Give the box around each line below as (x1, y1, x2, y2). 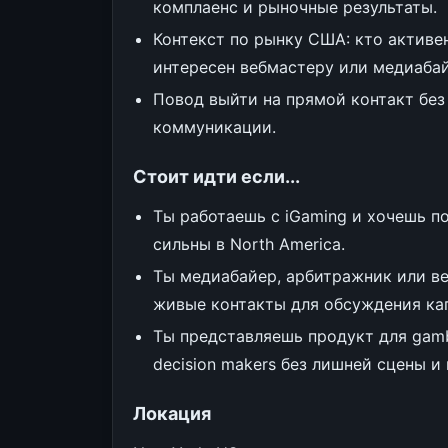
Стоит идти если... (133, 166, 300, 187)
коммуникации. (153, 117, 276, 137)
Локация (133, 403, 211, 424)
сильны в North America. (153, 234, 345, 254)
